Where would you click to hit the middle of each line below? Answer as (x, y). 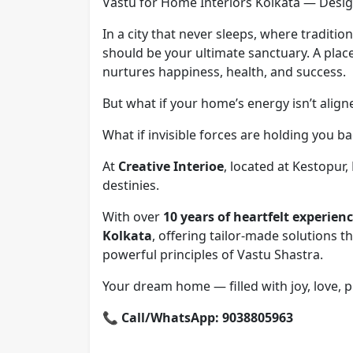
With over (133, 216)
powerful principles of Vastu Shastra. (213, 254)
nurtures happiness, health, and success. (224, 71)
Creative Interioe (171, 166)
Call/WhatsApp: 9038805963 (207, 317)
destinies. (131, 185)
